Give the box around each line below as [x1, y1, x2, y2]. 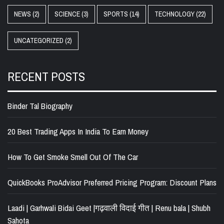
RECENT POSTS [7, 68, 85, 84]
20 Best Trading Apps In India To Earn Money [7, 125, 148, 137]
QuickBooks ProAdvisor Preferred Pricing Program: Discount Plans [7, 176, 216, 188]
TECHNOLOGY [154, 9, 194, 18]
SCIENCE [54, 9, 80, 18]
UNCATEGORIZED [14, 35, 63, 45]
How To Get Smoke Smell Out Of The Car [7, 150, 138, 162]
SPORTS [103, 9, 128, 18]
